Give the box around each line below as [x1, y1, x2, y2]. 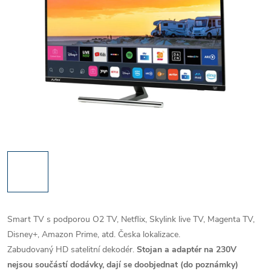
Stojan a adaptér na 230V [137, 244, 237, 255]
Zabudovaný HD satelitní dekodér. [7, 244, 137, 255]
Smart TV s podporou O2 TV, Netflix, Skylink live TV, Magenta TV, [7, 214, 255, 225]
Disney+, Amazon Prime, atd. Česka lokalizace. [7, 229, 180, 240]
